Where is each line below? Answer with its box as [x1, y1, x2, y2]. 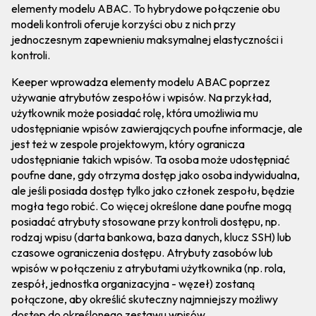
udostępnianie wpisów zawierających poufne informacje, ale [11, 121, 303, 135]
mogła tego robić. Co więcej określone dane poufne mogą [11, 198, 291, 213]
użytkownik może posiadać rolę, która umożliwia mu [11, 105, 258, 120]
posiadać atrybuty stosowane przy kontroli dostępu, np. [11, 214, 280, 229]
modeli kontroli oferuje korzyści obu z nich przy [11, 16, 236, 31]
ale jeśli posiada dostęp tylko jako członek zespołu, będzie [11, 183, 295, 197]
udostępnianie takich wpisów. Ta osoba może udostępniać [11, 152, 290, 166]
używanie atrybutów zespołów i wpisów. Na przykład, [11, 90, 272, 104]
